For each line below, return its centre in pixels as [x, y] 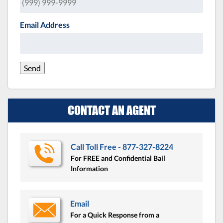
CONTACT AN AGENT [111, 110]
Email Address [45, 24]
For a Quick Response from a [115, 215]
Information [90, 168]
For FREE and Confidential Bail [118, 158]
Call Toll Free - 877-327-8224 [122, 146]
